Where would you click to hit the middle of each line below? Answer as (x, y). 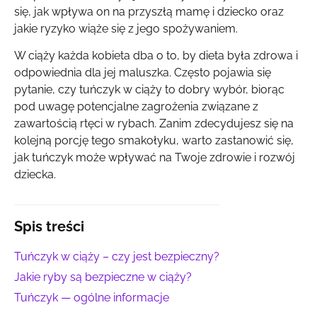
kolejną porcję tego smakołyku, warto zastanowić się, (154, 141)
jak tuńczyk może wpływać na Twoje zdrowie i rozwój (155, 158)
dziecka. (35, 175)
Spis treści (49, 227)
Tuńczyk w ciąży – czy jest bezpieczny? (117, 256)
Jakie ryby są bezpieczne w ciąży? (103, 277)
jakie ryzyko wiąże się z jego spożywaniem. (126, 29)
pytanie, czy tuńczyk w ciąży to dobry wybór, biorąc (149, 90)
